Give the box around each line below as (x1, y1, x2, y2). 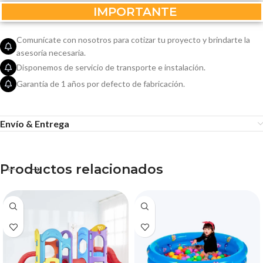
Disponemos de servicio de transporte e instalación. (16, 62, 205, 72)
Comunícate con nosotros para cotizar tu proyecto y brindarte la (16, 35, 250, 45)
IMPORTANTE (86, 5, 177, 19)
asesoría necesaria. (16, 48, 86, 58)
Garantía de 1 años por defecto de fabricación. (16, 79, 185, 89)
